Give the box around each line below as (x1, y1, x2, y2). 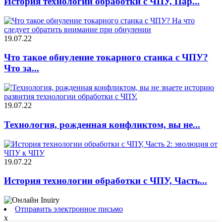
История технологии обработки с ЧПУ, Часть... (4, 175, 207, 186)
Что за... (4, 63, 39, 74)
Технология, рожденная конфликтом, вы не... (4, 119, 200, 130)
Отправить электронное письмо (15, 204, 123, 213)
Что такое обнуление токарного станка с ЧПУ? (4, 52, 208, 63)
